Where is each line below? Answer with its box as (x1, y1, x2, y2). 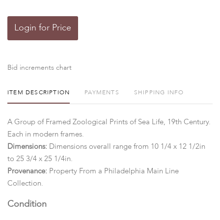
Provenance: (7, 167, 49, 175)
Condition (7, 199, 47, 209)
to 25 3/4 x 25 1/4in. (7, 155, 73, 163)
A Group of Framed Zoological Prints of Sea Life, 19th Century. (7, 118, 211, 126)
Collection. (7, 180, 43, 187)
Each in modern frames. (7, 131, 84, 138)
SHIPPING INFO (134, 89, 184, 96)
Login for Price (14, 23, 71, 32)
